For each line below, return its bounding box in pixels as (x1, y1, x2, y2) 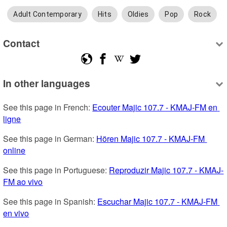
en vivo (3, 207, 29, 219)
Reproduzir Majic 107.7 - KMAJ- (109, 164, 224, 176)
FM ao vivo (3, 176, 43, 188)
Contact (3, 35, 40, 50)
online (3, 144, 26, 157)
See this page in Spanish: (3, 196, 98, 208)
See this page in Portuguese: (3, 164, 109, 176)
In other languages (3, 76, 91, 91)
